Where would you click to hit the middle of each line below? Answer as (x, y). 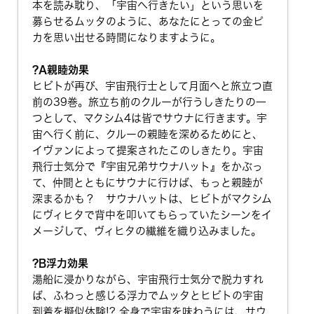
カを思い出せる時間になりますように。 (126, 38)
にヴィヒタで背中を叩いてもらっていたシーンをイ (152, 215)
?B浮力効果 (60, 264)
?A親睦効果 (60, 70)
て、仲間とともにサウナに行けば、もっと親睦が (147, 183)
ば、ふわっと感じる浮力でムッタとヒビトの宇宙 (148, 296)
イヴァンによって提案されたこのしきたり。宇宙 (148, 151)
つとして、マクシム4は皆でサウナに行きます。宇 (149, 118)
